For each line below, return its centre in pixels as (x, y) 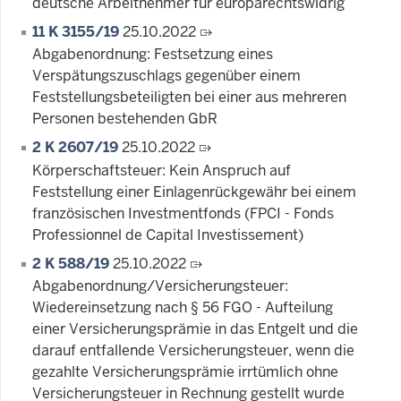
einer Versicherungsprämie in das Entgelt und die (195, 329)
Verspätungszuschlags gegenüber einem (166, 76)
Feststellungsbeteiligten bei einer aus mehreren (189, 98)
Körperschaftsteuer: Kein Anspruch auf (162, 170)
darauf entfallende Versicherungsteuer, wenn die (193, 351)
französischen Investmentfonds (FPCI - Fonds (183, 213)
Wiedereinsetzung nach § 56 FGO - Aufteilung (183, 308)
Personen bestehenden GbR (125, 119)
